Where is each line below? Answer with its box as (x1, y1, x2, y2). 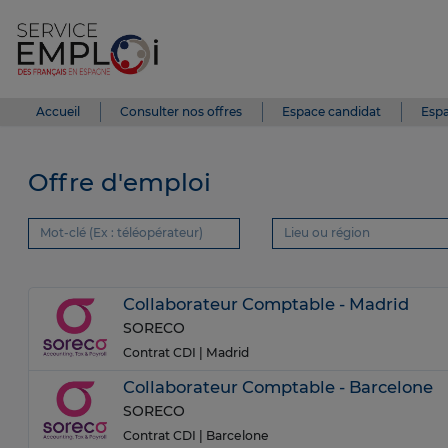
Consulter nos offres (120, 104, 242, 119)
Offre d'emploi (28, 167, 211, 197)
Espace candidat (282, 104, 381, 119)
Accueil (36, 104, 80, 119)
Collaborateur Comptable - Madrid (123, 294, 409, 315)
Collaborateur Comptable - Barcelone (123, 377, 433, 398)
